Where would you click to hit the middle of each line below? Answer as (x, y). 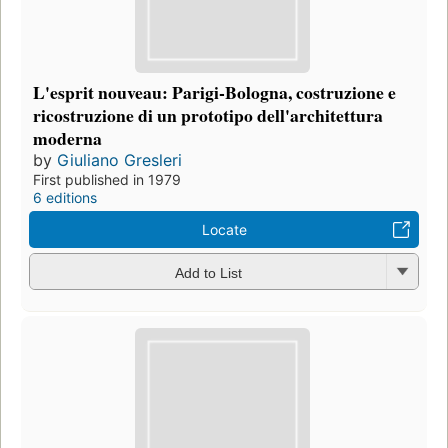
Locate (224, 230)
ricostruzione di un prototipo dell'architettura (208, 115)
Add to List (208, 272)
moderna (67, 138)
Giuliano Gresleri (119, 160)
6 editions (65, 198)
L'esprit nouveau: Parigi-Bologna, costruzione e (214, 92)
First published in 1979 (107, 180)
